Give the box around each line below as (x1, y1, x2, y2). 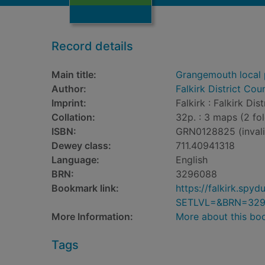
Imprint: (51, 97, 86, 109)
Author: (51, 83, 86, 95)
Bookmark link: (51, 182, 119, 194)
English (176, 154, 208, 166)
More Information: (51, 211, 133, 222)
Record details (51, 39, 133, 53)
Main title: (51, 69, 96, 80)
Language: (51, 154, 99, 166)
